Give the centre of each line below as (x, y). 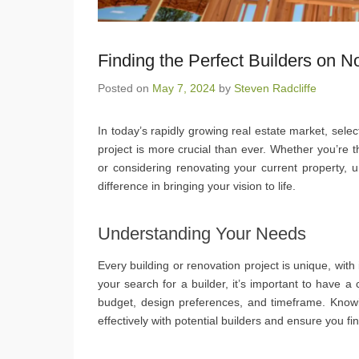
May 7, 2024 (184, 88)
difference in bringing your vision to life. (197, 186)
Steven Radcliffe (275, 88)
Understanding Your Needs (202, 233)
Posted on (125, 88)
